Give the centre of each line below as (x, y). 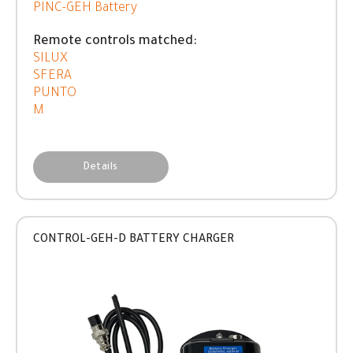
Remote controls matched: (115, 42)
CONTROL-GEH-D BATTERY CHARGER (134, 240)
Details (101, 168)
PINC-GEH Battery (85, 9)
